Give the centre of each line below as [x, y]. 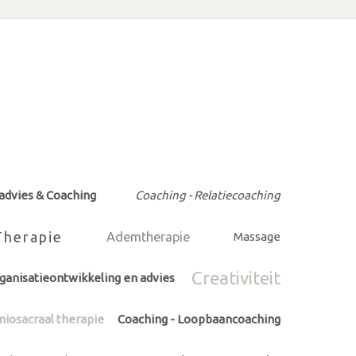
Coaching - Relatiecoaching [207, 195]
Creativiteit [236, 277]
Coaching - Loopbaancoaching [199, 319]
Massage [257, 236]
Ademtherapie [149, 236]
